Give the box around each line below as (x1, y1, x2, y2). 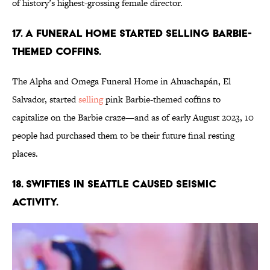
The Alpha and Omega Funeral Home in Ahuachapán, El (12, 75, 231, 88)
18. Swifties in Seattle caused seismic (12, 177, 216, 190)
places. (12, 147, 40, 160)
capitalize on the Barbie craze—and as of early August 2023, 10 (12, 111, 254, 124)
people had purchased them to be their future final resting (12, 129, 234, 142)
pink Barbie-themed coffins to (103, 93, 221, 106)
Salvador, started (12, 93, 78, 106)
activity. (12, 195, 58, 209)
